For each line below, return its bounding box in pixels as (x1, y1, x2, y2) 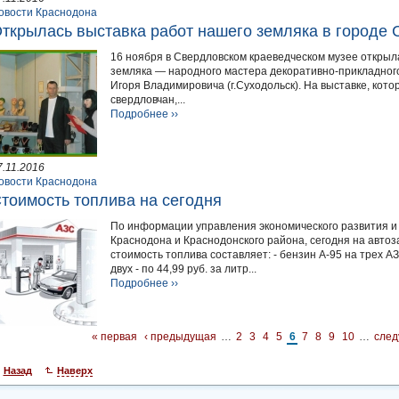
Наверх (56, 365, 93, 377)
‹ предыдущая (143, 330, 216, 344)
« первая (91, 330, 137, 344)
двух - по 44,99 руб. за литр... (110, 263, 256, 276)
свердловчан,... (110, 94, 185, 107)
